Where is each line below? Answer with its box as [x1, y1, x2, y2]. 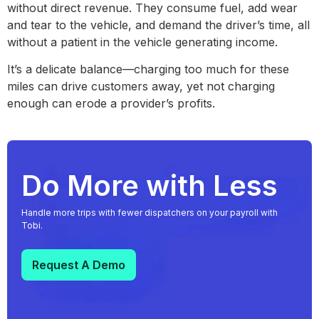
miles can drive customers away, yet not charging [7, 79, 275, 94]
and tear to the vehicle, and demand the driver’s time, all [7, 17, 310, 32]
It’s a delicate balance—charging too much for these [7, 62, 289, 77]
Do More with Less [21, 168, 278, 204]
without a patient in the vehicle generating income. [7, 34, 285, 49]
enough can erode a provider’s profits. [7, 96, 219, 111]
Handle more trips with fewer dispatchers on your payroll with [21, 207, 278, 219]
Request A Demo [32, 258, 126, 273]
